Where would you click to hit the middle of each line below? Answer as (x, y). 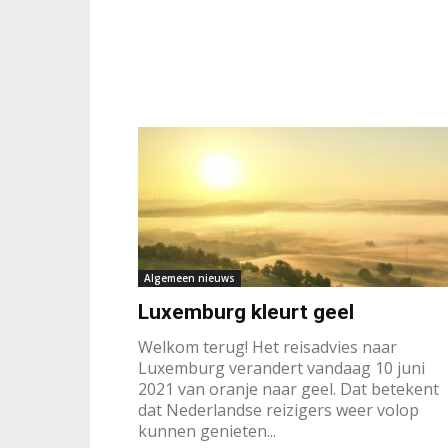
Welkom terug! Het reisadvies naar (267, 347)
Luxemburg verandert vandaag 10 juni (281, 368)
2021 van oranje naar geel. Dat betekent (288, 389)
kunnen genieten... (207, 431)
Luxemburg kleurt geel (246, 312)
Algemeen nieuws (189, 278)
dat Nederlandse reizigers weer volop (278, 410)
